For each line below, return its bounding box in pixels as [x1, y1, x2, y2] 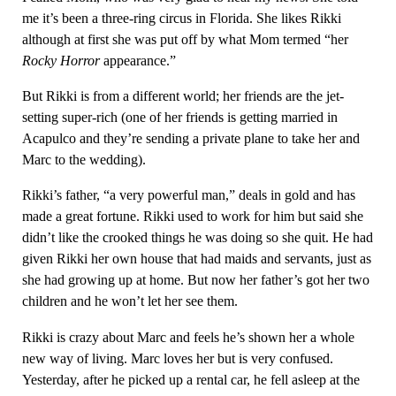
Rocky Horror [21, 51, 100, 69]
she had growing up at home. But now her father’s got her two [21, 271, 369, 289]
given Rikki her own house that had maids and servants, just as [21, 250, 371, 268]
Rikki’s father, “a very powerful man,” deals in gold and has [21, 187, 355, 204]
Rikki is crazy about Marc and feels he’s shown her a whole [21, 328, 354, 346]
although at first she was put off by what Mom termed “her [21, 30, 348, 48]
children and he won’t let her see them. [21, 293, 238, 310]
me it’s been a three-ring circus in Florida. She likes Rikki [21, 9, 341, 27]
